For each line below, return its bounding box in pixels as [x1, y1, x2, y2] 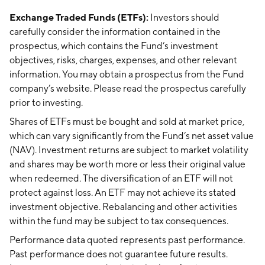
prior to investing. [9, 97, 83, 108]
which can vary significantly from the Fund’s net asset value [9, 130, 254, 141]
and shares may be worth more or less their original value [9, 159, 245, 170]
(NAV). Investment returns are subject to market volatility [9, 144, 248, 156]
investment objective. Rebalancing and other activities [9, 201, 237, 212]
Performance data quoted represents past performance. [9, 234, 245, 245]
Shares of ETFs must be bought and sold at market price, [9, 116, 244, 127]
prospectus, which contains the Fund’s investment [9, 40, 218, 51]
